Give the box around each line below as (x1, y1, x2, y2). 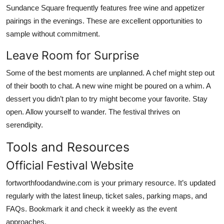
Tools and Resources (6, 139, 129, 154)
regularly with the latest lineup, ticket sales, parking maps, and (6, 191, 207, 200)
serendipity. (6, 120, 43, 129)
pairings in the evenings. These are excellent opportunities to (6, 16, 202, 25)
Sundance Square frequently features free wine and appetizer (6, 3, 204, 12)
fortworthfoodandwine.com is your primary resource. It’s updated (6, 178, 215, 187)
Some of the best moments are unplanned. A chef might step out (6, 68, 214, 77)
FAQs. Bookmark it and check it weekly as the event (6, 204, 177, 213)
